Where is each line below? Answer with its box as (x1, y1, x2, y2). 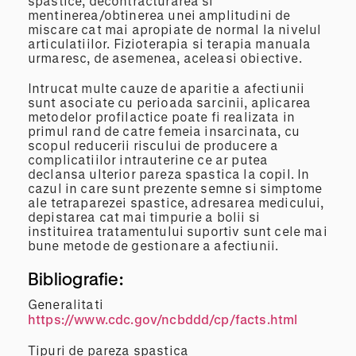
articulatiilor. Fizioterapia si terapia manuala (28, 36, 311, 52)
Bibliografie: (28, 269, 123, 289)
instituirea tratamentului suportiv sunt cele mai (28, 223, 327, 239)
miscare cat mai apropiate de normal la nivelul (28, 21, 322, 37)
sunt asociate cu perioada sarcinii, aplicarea (28, 95, 311, 110)
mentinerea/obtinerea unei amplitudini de (28, 7, 291, 23)
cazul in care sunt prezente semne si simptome (28, 180, 323, 196)
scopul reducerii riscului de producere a (28, 137, 279, 153)
